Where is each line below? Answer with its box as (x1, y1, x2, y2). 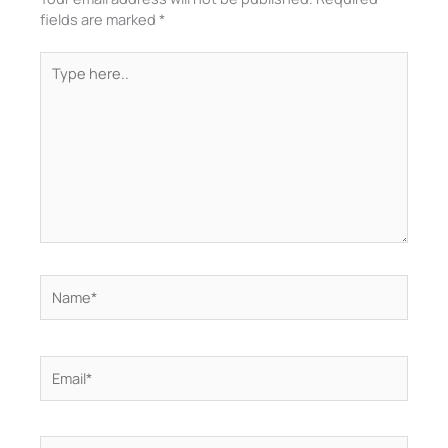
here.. (39, 71, 79, 92)
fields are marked (40, 8, 159, 29)
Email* (39, 354, 79, 375)
